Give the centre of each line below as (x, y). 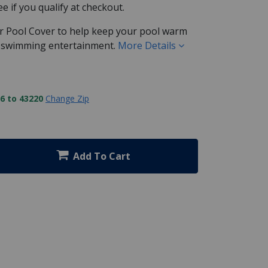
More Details (148, 45)
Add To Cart (102, 156)
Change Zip (67, 98)
